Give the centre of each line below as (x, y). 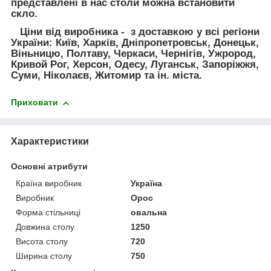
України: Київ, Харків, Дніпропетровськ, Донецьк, (135, 42)
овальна (149, 213)
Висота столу (42, 242)
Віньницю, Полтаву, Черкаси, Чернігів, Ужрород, (133, 53)
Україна (147, 184)
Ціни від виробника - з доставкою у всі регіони (135, 31)
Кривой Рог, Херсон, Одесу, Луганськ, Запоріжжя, (135, 64)
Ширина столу (44, 256)
